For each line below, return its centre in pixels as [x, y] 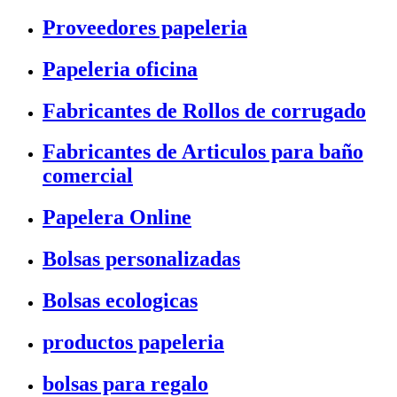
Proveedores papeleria [145, 27]
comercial [88, 176]
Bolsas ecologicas [120, 301]
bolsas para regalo [125, 384]
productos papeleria [133, 343]
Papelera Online [117, 218]
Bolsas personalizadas [141, 259]
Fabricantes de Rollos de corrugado [204, 110]
